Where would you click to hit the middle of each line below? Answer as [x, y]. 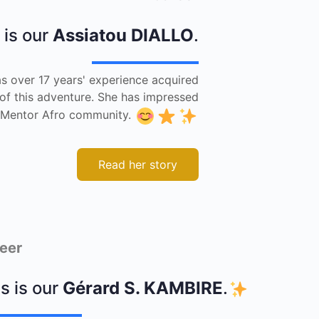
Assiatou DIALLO [123, 35]
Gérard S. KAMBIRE [143, 288]
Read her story [137, 164]
